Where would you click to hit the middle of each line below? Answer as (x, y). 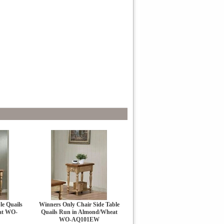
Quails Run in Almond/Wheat (79, 212)
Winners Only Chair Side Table (79, 204)
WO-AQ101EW (79, 219)
